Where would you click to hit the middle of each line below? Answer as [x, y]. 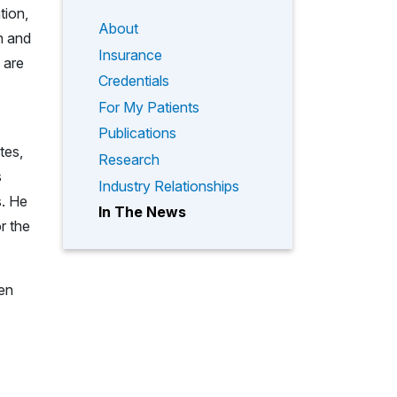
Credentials [134, 81]
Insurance [130, 54]
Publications [137, 133]
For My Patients [149, 107]
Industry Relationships [169, 186]
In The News [142, 212]
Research [129, 159]
